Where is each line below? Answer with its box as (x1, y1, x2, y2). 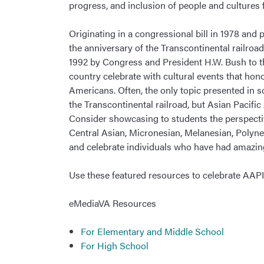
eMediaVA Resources (69, 196, 156, 210)
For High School (81, 239, 148, 253)
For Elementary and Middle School (81, 225, 224, 239)
